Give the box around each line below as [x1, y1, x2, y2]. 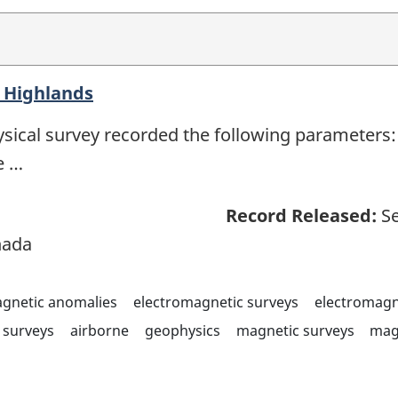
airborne [69, 320, 129, 340]
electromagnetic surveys [132, 291, 298, 312]
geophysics [144, 320, 220, 340]
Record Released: [226, 203, 377, 227]
